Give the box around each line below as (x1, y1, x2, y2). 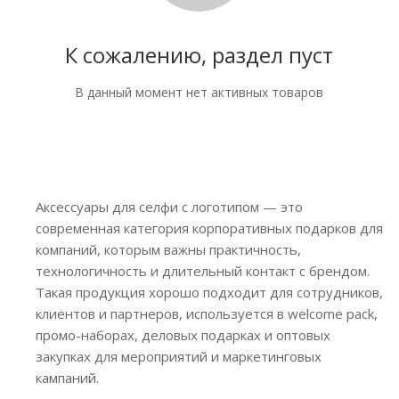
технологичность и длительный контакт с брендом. (36, 262, 370, 280)
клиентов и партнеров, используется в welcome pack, (36, 305, 378, 322)
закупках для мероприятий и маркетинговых (36, 347, 322, 365)
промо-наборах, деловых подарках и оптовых (36, 326, 330, 344)
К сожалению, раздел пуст (65, 40, 333, 69)
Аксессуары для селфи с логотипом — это (36, 198, 303, 216)
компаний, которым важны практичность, (36, 240, 301, 258)
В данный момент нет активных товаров (75, 84, 323, 101)
